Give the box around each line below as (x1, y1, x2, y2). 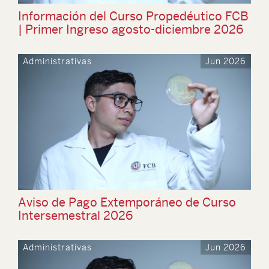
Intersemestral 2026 (18, 208, 133, 222)
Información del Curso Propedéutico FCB (18, 9, 249, 23)
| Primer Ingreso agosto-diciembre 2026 (18, 22, 243, 36)
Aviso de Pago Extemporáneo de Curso (18, 195, 236, 209)
